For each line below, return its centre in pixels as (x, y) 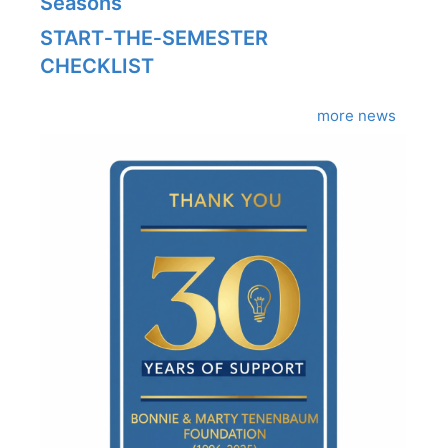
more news (356, 116)
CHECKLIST (97, 66)
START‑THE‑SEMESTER (154, 38)
